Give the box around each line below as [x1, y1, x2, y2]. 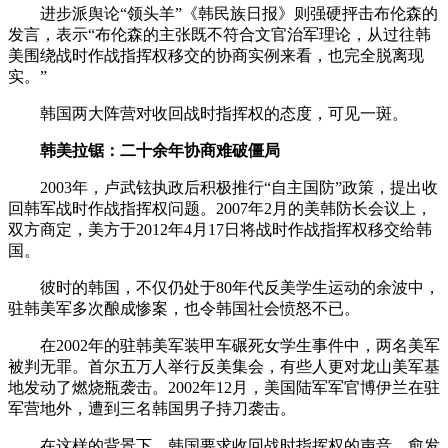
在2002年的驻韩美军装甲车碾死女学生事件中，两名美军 [8, 337, 440, 355]
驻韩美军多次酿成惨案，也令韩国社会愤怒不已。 [8, 300, 360, 318]
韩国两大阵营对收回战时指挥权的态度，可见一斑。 [8, 105, 408, 123]
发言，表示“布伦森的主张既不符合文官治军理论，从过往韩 [8, 26, 431, 44]
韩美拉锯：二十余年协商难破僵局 [40, 142, 280, 160]
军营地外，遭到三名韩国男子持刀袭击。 [8, 400, 296, 418]
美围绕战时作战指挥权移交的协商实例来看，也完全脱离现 [8, 47, 424, 65]
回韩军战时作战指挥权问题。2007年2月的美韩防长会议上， [8, 200, 432, 218]
